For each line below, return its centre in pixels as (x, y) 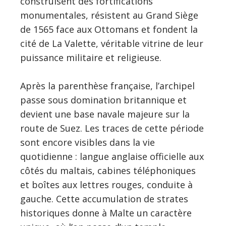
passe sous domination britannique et (103, 100)
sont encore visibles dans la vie (88, 142)
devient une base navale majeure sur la (105, 114)
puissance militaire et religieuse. (91, 57)
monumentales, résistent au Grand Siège (109, 15)
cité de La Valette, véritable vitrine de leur (112, 43)
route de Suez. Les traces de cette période (112, 128)
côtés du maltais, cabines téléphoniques (108, 170)
